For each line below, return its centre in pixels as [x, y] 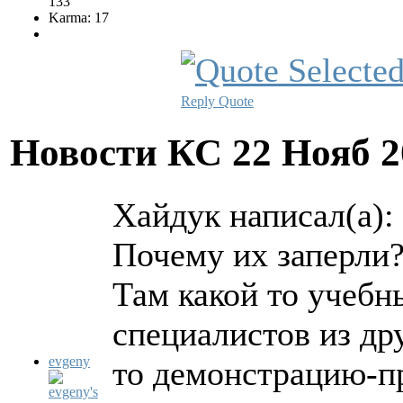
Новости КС [121, 152]
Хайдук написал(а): [253, 215]
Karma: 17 [79, 17]
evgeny [69, 361]
